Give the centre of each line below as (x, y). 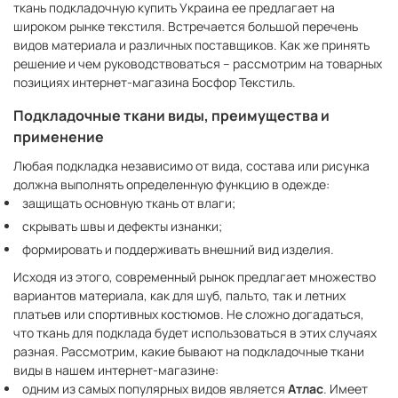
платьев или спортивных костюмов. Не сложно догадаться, (189, 314)
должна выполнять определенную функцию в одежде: (171, 185)
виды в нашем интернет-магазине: (116, 370)
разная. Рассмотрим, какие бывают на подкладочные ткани (189, 352)
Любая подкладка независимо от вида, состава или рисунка (191, 166)
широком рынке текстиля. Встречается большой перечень (186, 27)
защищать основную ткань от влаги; (129, 203)
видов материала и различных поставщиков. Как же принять (191, 45)
